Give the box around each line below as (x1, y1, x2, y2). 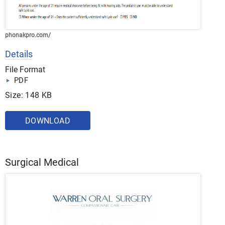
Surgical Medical (5, 156, 79, 169)
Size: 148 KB (5, 90, 52, 100)
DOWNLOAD (25, 116, 71, 126)
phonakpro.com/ (5, 32, 51, 39)
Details (5, 49, 33, 60)
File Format (5, 65, 45, 75)
